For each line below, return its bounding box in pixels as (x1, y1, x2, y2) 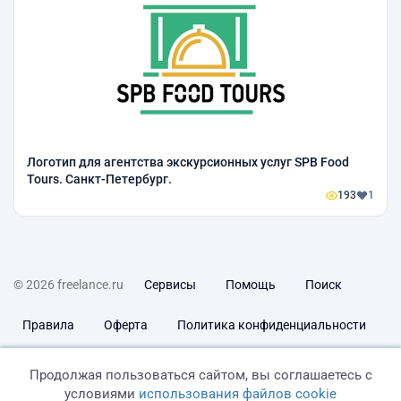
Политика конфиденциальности (177, 318, 366, 332)
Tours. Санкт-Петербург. (27, 172, 172, 186)
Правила (22, 318, 74, 332)
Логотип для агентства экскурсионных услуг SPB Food (27, 155, 349, 169)
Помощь (226, 277, 276, 292)
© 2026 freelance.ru (13, 277, 124, 292)
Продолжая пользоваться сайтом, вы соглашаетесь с (29, 367, 372, 383)
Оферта (104, 318, 148, 332)
